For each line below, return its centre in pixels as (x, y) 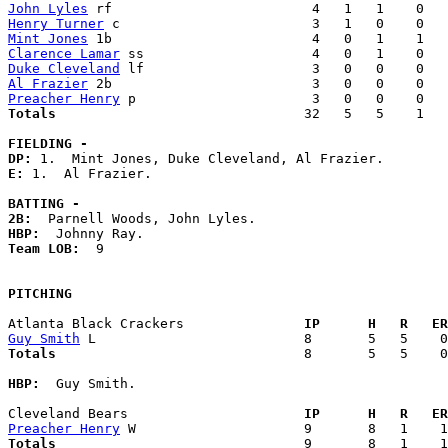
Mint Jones (48, 39)
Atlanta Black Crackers (148, 324)
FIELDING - (48, 144)
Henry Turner (56, 24)
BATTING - (44, 204)
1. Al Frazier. (96, 174)
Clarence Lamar (64, 54)
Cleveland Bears (148, 414)
